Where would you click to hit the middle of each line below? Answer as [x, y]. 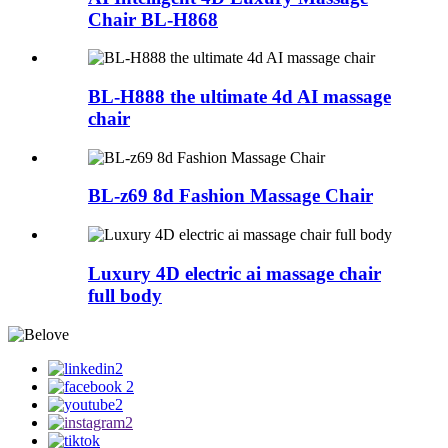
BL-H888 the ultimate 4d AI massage [239, 97]
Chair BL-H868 [153, 19]
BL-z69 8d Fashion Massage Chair [230, 196]
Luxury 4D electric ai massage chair [234, 273]
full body [125, 295]
